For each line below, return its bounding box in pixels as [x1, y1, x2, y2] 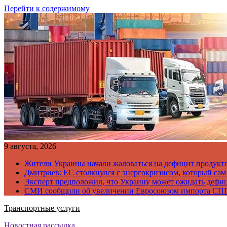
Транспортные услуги [4, 204, 80, 212]
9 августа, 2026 [4, 142, 56, 150]
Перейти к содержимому [4, 4, 90, 13]
